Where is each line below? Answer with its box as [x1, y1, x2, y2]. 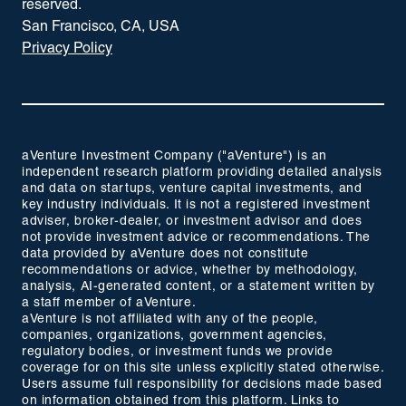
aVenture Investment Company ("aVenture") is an [22, 150, 327, 162]
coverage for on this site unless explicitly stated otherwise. [22, 362, 384, 374]
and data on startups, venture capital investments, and [22, 183, 362, 195]
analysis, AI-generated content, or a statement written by [22, 281, 375, 293]
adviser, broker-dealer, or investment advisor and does [22, 216, 362, 227]
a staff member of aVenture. [22, 297, 197, 309]
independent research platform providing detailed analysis [22, 167, 382, 179]
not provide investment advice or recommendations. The [22, 232, 371, 244]
